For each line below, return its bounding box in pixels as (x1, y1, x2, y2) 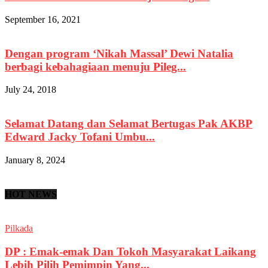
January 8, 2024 (5, 154, 65, 165)
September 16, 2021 (5, 14, 81, 25)
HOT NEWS (5, 188, 57, 199)
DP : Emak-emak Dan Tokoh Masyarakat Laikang (5, 245, 256, 258)
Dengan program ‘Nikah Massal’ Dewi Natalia (5, 47, 233, 60)
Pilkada (5, 223, 33, 234)
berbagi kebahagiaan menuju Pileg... (5, 60, 186, 73)
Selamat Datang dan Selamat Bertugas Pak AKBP (5, 117, 252, 130)
